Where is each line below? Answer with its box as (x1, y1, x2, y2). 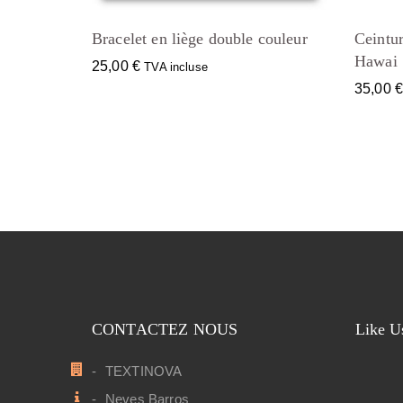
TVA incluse (144, 60, 208, 75)
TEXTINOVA (105, 363, 183, 380)
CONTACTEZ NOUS (92, 320, 238, 339)
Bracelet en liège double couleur (92, 30, 308, 49)
